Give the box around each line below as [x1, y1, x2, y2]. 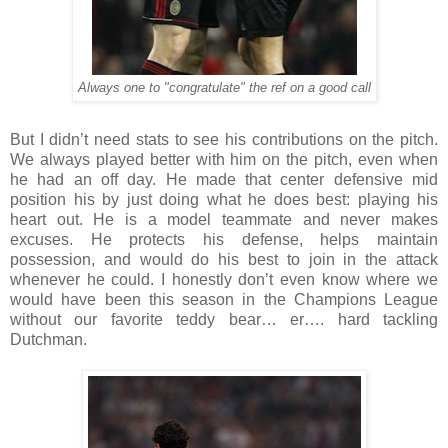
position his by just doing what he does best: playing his [10, 190, 438, 208]
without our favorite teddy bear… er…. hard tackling [10, 310, 438, 328]
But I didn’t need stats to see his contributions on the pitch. [10, 130, 438, 148]
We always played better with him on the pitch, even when [10, 150, 438, 168]
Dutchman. [10, 330, 87, 348]
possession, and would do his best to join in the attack [10, 250, 438, 268]
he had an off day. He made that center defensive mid [10, 170, 438, 188]
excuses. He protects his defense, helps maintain [10, 230, 438, 248]
